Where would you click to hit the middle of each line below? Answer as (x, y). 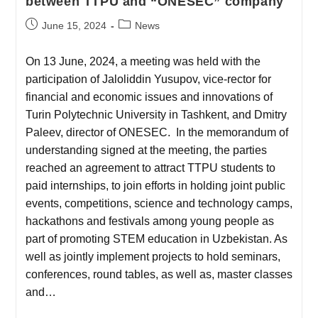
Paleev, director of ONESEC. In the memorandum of (157, 132)
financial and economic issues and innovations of (149, 97)
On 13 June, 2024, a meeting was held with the (143, 61)
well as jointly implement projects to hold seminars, (153, 256)
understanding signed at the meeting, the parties (146, 150)
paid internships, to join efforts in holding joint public (155, 185)
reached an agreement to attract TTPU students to (150, 168)
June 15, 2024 (74, 25)
